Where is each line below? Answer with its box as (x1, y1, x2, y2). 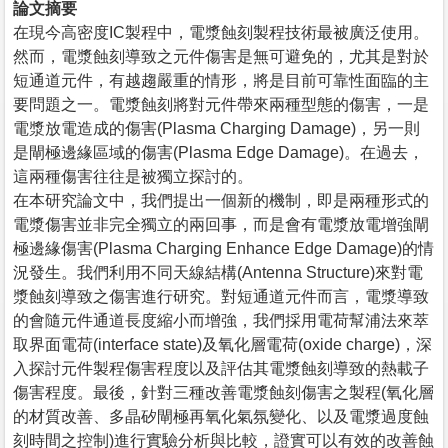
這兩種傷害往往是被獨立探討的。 (13, 167, 253, 185)
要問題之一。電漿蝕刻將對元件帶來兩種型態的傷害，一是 (13, 95, 429, 113)
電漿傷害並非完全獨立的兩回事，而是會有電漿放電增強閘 (13, 215, 429, 233)
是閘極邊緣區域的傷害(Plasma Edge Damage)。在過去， (13, 143, 424, 161)
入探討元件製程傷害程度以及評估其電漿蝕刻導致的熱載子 (13, 359, 429, 377)
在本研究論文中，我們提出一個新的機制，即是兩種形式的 (13, 191, 429, 209)
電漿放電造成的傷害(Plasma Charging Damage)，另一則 (13, 119, 420, 137)
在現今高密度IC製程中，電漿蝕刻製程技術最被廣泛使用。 (13, 23, 429, 41)
